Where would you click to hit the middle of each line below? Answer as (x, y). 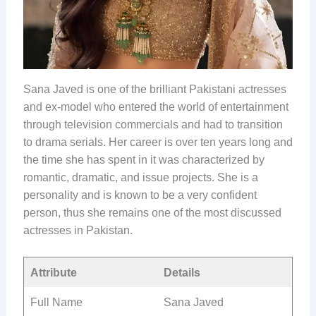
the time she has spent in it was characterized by (144, 159)
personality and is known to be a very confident (140, 195)
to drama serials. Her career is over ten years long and (158, 142)
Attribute (53, 273)
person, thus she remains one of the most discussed (152, 212)
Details (182, 273)
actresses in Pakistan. (78, 230)
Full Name (56, 303)
